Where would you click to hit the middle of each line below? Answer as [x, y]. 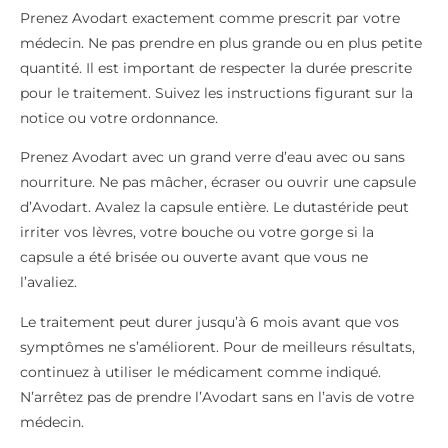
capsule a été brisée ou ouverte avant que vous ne [194, 257]
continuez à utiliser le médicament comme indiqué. [200, 371]
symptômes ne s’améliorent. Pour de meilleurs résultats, [217, 346]
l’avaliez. [48, 282]
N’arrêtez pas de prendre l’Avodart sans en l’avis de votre [217, 396]
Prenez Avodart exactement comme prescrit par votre [210, 17]
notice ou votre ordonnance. [119, 117]
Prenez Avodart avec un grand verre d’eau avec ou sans [212, 157]
